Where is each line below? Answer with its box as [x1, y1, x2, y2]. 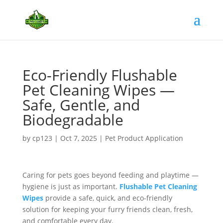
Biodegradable [22, 110, 123, 130]
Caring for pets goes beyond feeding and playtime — [22, 170, 199, 180]
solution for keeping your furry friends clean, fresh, [22, 205, 193, 214]
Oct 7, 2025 [60, 133, 97, 143]
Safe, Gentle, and [22, 95, 140, 115]
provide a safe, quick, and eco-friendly [43, 193, 172, 203]
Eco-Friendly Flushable [22, 65, 177, 85]
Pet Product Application [105, 133, 183, 143]
